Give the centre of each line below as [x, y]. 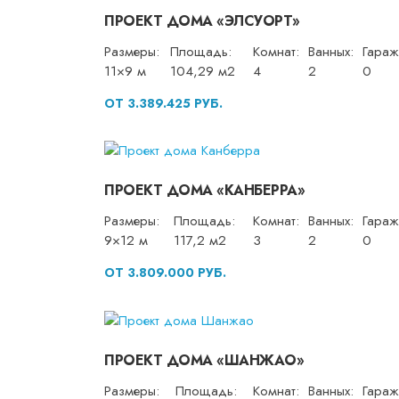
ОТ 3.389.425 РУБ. [163, 103]
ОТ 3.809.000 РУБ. [165, 273]
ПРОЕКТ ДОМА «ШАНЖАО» [204, 360]
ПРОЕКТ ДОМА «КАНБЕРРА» [204, 191]
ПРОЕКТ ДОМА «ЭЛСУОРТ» [202, 20]
